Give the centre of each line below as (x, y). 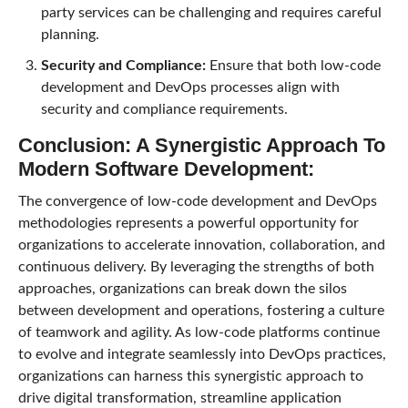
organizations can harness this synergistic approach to (190, 376)
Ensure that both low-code (293, 65)
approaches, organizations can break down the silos (182, 288)
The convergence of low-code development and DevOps (197, 201)
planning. (70, 34)
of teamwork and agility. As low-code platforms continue (199, 332)
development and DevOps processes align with (190, 87)
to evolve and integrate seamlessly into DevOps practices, (202, 354)
